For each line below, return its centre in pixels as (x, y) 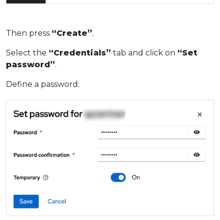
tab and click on (144, 53)
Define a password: (43, 84)
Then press (29, 33)
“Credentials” (80, 53)
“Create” (72, 33)
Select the (27, 53)
